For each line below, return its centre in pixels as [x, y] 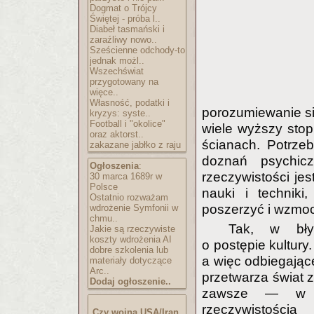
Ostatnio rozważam [129, 197]
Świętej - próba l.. [125, 19]
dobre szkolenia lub [129, 250]
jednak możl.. [117, 61]
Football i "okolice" [128, 124]
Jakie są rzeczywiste [132, 229]
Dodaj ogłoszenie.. [130, 281]
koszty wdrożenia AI [131, 239]
